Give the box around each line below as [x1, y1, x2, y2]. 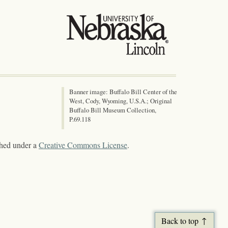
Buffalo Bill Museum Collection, [69, 105, 156, 115]
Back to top [161, 215, 199, 226]
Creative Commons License [39, 139, 127, 151]
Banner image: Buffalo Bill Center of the [69, 87, 177, 97]
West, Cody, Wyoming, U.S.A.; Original [69, 96, 172, 106]
